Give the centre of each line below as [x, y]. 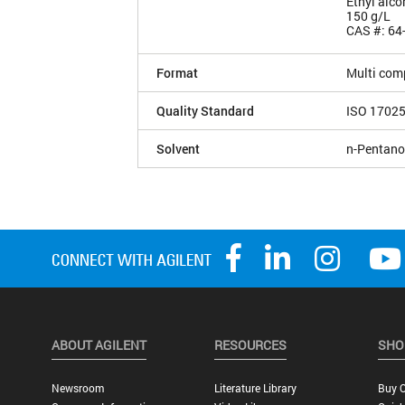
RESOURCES [251, 345]
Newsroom [77, 388]
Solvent [178, 148]
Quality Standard [205, 110]
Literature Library [256, 388]
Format [177, 72]
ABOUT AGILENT [99, 345]
